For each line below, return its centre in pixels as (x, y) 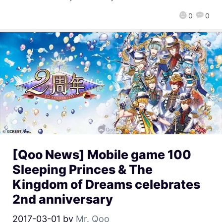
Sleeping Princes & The (83, 169)
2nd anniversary (63, 199)
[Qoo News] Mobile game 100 (102, 154)
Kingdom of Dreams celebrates (106, 184)
